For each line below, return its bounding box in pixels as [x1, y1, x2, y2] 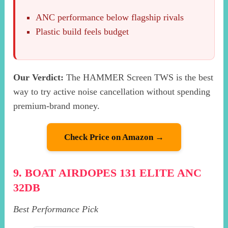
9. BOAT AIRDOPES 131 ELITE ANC [13, 166, 202, 180]
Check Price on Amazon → [64, 132, 164, 142]
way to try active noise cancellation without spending [13, 87, 211, 97]
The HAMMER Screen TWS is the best [64, 72, 214, 83]
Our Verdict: [13, 72, 64, 83]
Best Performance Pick [13, 204, 99, 215]
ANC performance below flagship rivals [36, 12, 184, 23]
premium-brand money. [13, 101, 100, 111]
